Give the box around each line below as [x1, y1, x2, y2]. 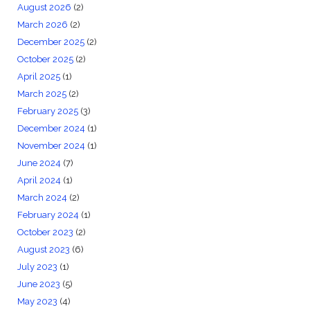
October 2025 [17, 54, 73, 65]
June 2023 [17, 279, 60, 290]
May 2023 [17, 296, 57, 307]
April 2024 [17, 175, 61, 186]
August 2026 [17, 2, 71, 13]
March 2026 [17, 19, 68, 30]
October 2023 [17, 227, 73, 238]
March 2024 [17, 192, 67, 203]
